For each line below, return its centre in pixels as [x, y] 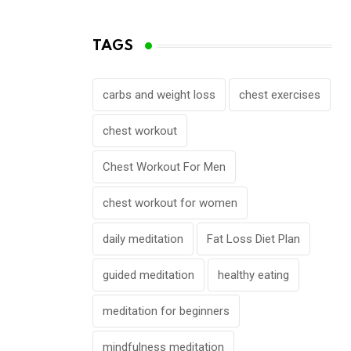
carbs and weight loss [159, 95]
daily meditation [143, 239]
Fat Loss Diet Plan [253, 239]
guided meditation [148, 275]
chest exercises [280, 95]
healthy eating [253, 275]
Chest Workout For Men [164, 167]
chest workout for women [170, 203]
